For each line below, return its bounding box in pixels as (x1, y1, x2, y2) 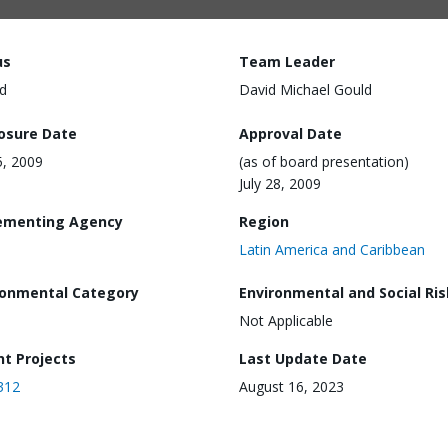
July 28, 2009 (239, 173, 321, 193)
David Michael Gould (239, 80, 372, 99)
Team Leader (239, 52, 335, 71)
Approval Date (239, 123, 342, 143)
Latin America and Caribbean (239, 239, 425, 259)
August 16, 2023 (239, 377, 344, 397)
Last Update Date (239, 349, 367, 369)
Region (239, 211, 289, 231)
